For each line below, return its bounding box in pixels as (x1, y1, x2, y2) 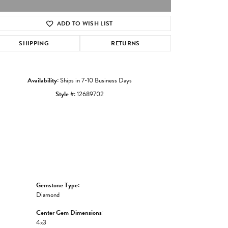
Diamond (36, 189, 60, 200)
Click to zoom (112, 32, 149, 41)
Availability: (27, 75, 59, 85)
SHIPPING (19, 38, 49, 48)
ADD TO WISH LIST (56, 18, 113, 28)
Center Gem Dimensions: (36, 207, 103, 218)
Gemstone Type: (36, 180, 79, 190)
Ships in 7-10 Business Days (60, 75, 132, 85)
